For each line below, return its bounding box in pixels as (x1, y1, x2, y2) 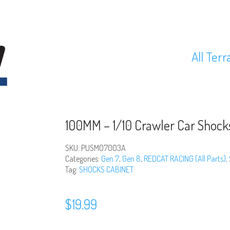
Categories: (65, 154, 101, 164)
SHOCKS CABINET (79, 164, 133, 175)
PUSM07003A (81, 143, 126, 153)
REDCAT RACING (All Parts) (144, 154, 226, 164)
